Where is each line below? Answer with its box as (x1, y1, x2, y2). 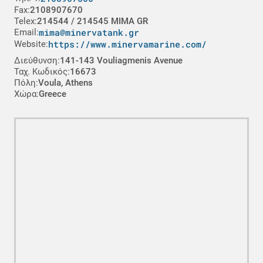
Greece (39, 89, 66, 99)
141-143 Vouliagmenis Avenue (60, 55, 183, 66)
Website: (14, 39, 48, 49)
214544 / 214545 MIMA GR (37, 16, 148, 26)
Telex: (14, 16, 37, 26)
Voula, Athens (38, 77, 93, 88)
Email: (14, 27, 39, 38)
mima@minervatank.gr (39, 26, 139, 38)
